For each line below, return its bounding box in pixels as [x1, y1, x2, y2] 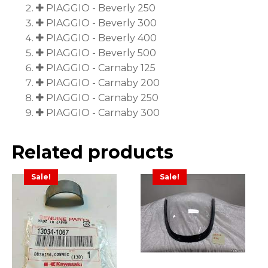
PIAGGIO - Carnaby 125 [46, 62, 156, 74]
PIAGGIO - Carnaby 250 [46, 92, 159, 104]
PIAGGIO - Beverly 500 [46, 47, 156, 59]
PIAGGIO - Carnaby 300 [46, 107, 160, 119]
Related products [12, 141, 173, 164]
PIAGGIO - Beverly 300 [46, 17, 157, 29]
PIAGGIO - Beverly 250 [46, 2, 156, 14]
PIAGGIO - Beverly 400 [46, 32, 157, 44]
